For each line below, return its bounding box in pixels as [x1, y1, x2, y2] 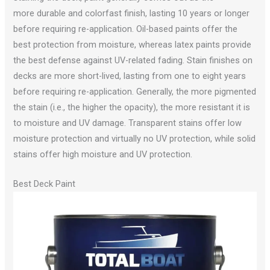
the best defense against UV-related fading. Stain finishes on [13, 54, 253, 66]
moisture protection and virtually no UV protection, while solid [13, 133, 256, 144]
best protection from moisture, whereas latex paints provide [13, 39, 252, 50]
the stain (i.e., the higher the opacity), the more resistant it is [13, 101, 251, 113]
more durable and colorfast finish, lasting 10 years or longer [13, 7, 250, 19]
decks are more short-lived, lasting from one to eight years [13, 70, 246, 81]
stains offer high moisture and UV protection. [13, 148, 193, 160]
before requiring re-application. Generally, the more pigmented [13, 86, 257, 97]
